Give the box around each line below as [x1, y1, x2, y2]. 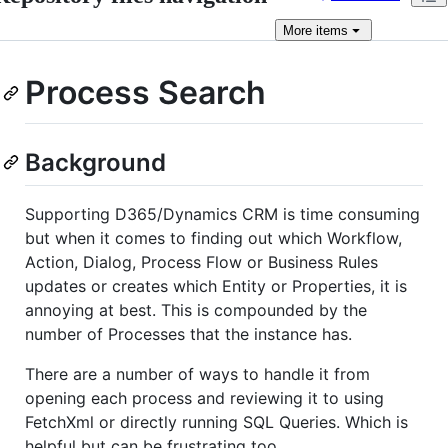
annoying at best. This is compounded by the [25, 299, 367, 320]
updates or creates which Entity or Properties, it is [25, 275, 407, 296]
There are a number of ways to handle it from [25, 363, 370, 384]
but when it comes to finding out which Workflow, [25, 227, 402, 248]
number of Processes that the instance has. [25, 323, 352, 344]
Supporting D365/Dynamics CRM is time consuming [25, 203, 420, 224]
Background [25, 147, 166, 177]
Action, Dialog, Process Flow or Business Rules [25, 251, 378, 272]
